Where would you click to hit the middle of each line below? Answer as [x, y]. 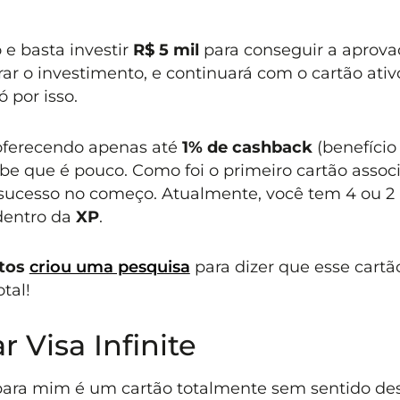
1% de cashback [249, 146]
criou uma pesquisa [109, 267]
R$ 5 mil [166, 50]
